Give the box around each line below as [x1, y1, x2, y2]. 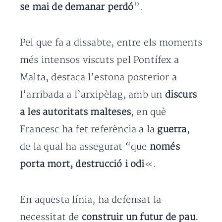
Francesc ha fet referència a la [20, 123, 158, 135]
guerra [157, 123, 187, 135]
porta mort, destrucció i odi [20, 158, 145, 170]
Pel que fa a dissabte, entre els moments [20, 37, 203, 49]
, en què [131, 106, 166, 118]
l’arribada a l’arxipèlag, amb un [20, 89, 165, 101]
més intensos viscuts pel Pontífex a [20, 54, 179, 66]
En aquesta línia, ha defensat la [20, 194, 162, 206]
